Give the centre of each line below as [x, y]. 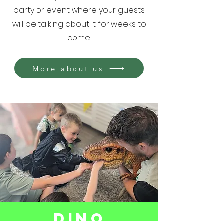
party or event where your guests [79, 10]
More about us [68, 68]
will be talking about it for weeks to [79, 24]
